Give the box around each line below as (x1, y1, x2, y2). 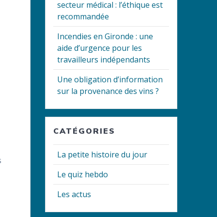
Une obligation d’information (57, 74, 163, 85)
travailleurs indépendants (57, 54, 151, 65)
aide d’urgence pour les (57, 43, 142, 54)
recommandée (57, 11, 109, 22)
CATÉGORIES (53, 126, 116, 136)
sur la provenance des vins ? (57, 86, 159, 97)
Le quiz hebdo (57, 169, 108, 180)
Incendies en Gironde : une (57, 31, 154, 42)
